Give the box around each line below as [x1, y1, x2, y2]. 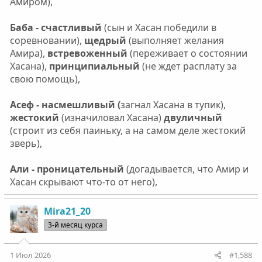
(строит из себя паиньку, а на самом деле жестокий [9, 123, 246, 137]
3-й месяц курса [47, 219, 103, 230]
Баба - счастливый [9, 20, 102, 34]
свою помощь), [9, 72, 80, 85]
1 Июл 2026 [9, 249, 51, 260]
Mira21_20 [43, 204, 91, 218]
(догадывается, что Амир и [123, 162, 249, 175]
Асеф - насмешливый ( [9, 98, 120, 111]
